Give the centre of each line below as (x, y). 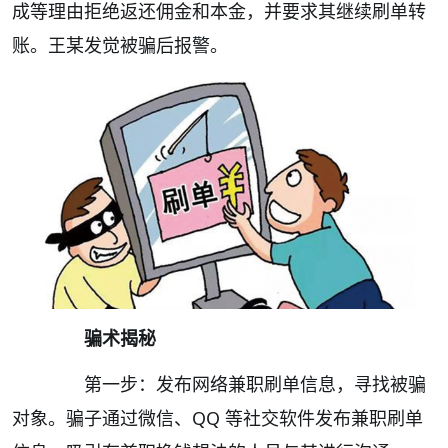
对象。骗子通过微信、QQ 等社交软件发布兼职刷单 (217, 418)
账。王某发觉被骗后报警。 (120, 45)
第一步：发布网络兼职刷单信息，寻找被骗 (237, 384)
